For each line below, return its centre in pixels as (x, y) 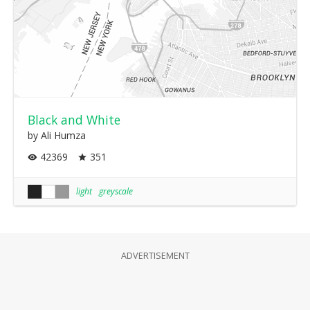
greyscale (116, 191)
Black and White (74, 119)
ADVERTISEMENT (155, 256)
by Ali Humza (57, 135)
